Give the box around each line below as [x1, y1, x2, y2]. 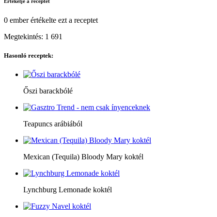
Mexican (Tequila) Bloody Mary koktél [23, 153, 143, 161]
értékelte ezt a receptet [29, 15, 98, 24]
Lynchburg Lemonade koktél [23, 186, 112, 194]
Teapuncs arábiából [23, 120, 82, 128]
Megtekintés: [4, 32, 45, 41]
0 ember [4, 15, 29, 24]
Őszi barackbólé [23, 87, 73, 95]
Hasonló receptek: [4, 51, 53, 59]
